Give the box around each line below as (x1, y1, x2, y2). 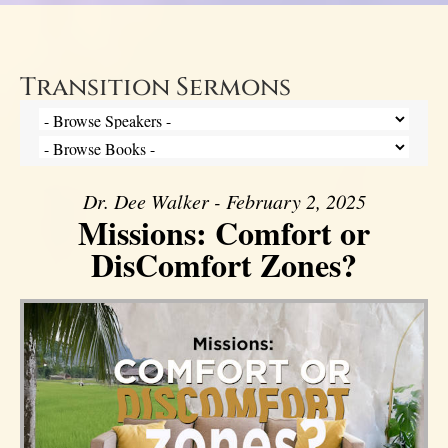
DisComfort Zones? (91, 241, 357, 289)
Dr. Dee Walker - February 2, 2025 (82, 188, 366, 215)
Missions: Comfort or (78, 209, 370, 257)
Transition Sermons (20, 71, 291, 105)
